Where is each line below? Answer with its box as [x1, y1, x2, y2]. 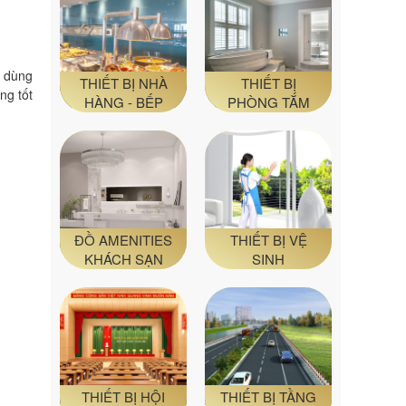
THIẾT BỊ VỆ [229, 229, 307, 249]
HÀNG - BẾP [83, 92, 163, 111]
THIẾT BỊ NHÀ [79, 72, 168, 92]
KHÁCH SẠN [83, 248, 163, 268]
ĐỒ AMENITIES [74, 229, 172, 249]
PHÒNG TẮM [227, 92, 310, 111]
